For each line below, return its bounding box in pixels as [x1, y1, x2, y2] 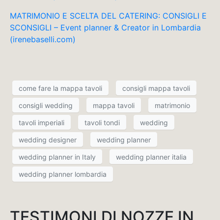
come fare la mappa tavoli [19, 83, 102, 92]
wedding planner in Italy [19, 152, 96, 161]
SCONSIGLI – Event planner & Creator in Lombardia [10, 23, 201, 33]
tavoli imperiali [19, 118, 64, 127]
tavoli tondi [84, 118, 120, 127]
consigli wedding [19, 101, 73, 110]
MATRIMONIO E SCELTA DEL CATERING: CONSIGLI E [10, 11, 207, 21]
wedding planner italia [116, 152, 187, 161]
